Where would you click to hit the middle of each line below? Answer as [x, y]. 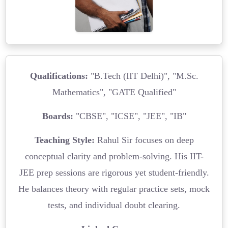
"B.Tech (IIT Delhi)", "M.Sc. [143, 76]
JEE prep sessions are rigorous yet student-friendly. [114, 172]
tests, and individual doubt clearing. [114, 205]
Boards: [58, 116]
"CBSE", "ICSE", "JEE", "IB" [130, 116]
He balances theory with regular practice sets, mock [114, 189]
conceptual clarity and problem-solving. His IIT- [114, 156]
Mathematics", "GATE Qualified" [114, 92]
